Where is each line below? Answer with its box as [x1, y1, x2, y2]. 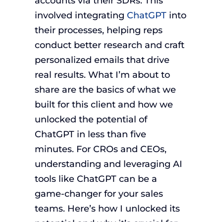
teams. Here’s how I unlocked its [34, 203, 180, 214]
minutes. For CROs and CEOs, [34, 144, 166, 155]
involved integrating [34, 10, 127, 21]
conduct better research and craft [34, 40, 184, 51]
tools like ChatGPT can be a [34, 173, 157, 184]
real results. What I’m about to [34, 69, 170, 80]
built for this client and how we [34, 99, 173, 110]
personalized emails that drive [34, 55, 169, 65]
